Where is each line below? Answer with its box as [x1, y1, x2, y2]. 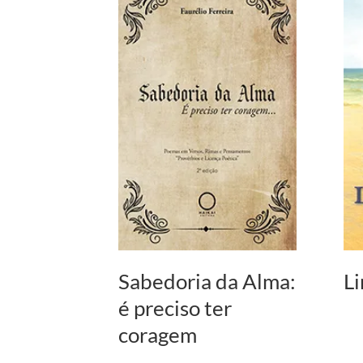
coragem [118, 321, 198, 348]
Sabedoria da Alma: [118, 267, 297, 294]
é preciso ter [118, 294, 233, 321]
